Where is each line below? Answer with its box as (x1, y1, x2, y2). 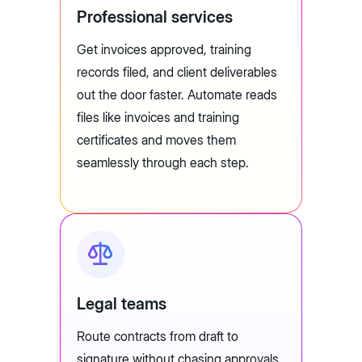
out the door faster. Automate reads (77, 86, 277, 103)
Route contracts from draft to (77, 328, 238, 345)
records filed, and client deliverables (77, 64, 277, 81)
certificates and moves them (77, 132, 236, 149)
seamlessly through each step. (77, 154, 249, 171)
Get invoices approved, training (77, 41, 251, 58)
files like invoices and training (77, 109, 239, 126)
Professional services (77, 7, 233, 27)
